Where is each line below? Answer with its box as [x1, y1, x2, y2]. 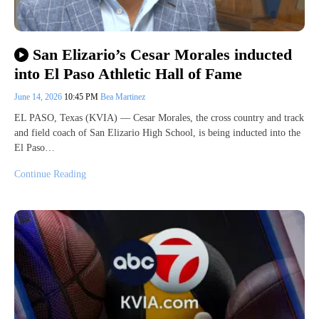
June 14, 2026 [14, 91, 64, 102]
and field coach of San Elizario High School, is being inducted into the [14, 127, 300, 138]
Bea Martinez [100, 91, 145, 102]
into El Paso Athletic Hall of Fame [14, 64, 242, 83]
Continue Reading [14, 168, 86, 179]
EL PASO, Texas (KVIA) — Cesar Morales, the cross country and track [14, 112, 304, 123]
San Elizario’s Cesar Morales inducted [32, 46, 292, 64]
